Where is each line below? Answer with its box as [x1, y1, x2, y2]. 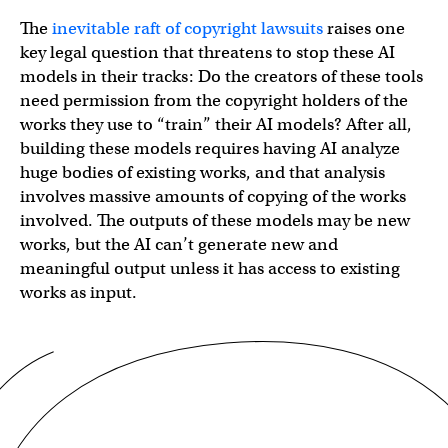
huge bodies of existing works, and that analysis [20, 161, 385, 183]
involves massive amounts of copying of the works [20, 185, 406, 207]
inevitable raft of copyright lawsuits [52, 17, 323, 39]
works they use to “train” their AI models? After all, [20, 113, 412, 135]
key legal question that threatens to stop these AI [20, 41, 395, 63]
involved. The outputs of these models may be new [20, 209, 410, 231]
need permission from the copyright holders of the [20, 89, 408, 111]
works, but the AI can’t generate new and [20, 233, 338, 255]
